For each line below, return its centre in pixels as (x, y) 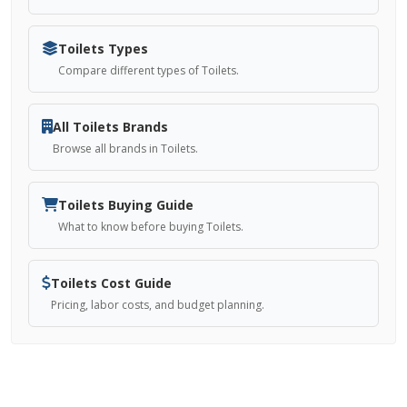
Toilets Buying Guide (126, 205)
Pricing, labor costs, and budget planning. (158, 305)
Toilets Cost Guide (111, 283)
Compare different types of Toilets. (149, 70)
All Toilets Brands (110, 127)
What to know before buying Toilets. (151, 227)
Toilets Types (103, 49)
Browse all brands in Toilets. (125, 149)
